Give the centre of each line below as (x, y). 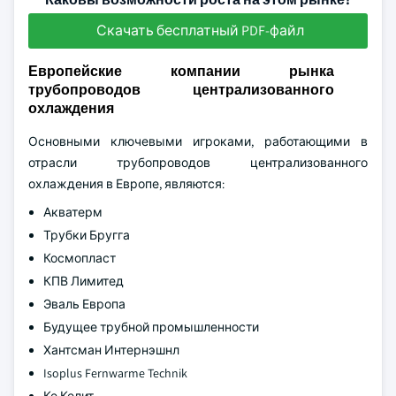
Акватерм (73, 212)
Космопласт (80, 258)
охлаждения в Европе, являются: (126, 184)
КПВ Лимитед (84, 281)
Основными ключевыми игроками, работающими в (198, 141)
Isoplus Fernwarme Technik (115, 373)
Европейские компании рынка (181, 71)
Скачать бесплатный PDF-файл (200, 30)
